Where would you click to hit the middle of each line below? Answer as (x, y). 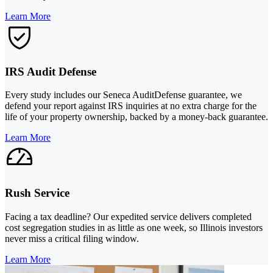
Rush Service (37, 193)
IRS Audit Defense (51, 71)
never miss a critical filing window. (72, 238)
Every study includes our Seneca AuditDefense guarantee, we (123, 95)
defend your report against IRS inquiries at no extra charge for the (131, 106)
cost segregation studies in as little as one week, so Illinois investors (134, 227)
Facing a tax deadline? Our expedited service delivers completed (128, 216)
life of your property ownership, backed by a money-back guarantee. (136, 117)
